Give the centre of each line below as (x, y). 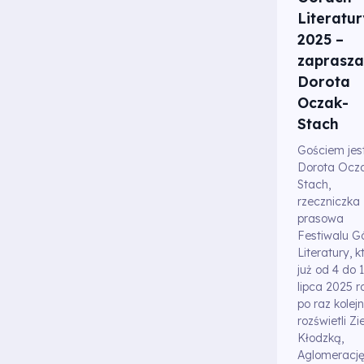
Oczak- (323, 102)
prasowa (320, 219)
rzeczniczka (328, 202)
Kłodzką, (320, 338)
